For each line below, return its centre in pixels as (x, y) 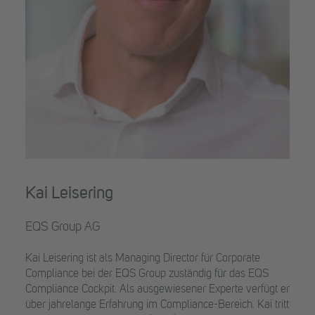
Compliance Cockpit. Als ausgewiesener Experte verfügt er (157, 290)
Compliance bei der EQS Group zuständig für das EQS (147, 274)
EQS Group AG (63, 227)
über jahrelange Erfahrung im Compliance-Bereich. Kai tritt (157, 305)
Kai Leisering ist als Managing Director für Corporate (143, 259)
